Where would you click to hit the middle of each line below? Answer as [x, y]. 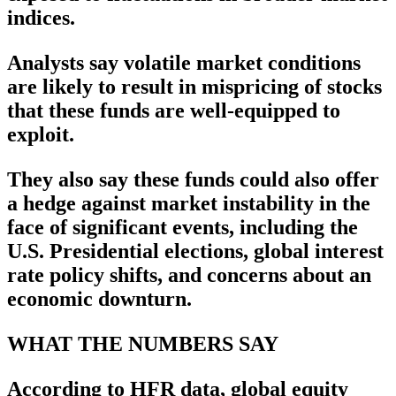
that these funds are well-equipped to [174, 111]
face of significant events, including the [183, 228]
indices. [41, 18]
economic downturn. [99, 299]
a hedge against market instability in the [189, 204]
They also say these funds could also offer [193, 180]
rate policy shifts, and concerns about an [189, 275]
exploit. [41, 135]
